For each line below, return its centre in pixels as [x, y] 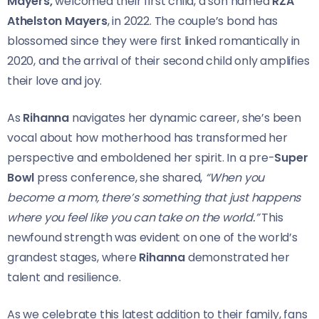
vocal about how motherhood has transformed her [147, 138]
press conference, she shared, [120, 178]
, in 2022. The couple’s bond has [192, 21]
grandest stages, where [73, 258]
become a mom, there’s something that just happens [154, 198]
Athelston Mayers [57, 21]
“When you [234, 178]
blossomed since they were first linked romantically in [154, 41]
